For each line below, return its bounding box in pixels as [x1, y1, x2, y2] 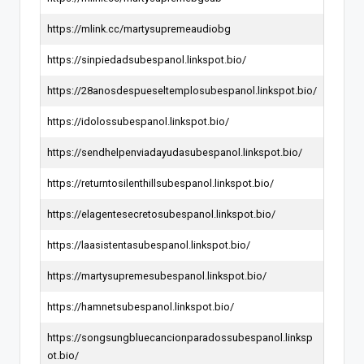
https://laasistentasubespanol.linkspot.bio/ [47, 238, 250, 251]
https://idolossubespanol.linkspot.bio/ [47, 115, 229, 128]
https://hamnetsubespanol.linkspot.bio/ [47, 300, 234, 313]
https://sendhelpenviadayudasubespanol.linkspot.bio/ [47, 145, 302, 158]
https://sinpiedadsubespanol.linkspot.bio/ [47, 53, 246, 66]
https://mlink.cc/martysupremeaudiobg [47, 22, 231, 35]
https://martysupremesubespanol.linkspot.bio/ [47, 269, 266, 282]
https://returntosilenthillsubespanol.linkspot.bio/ [47, 176, 274, 189]
